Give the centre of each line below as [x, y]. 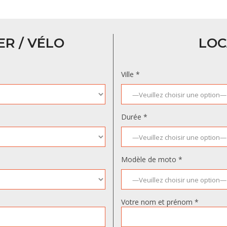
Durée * [134, 117]
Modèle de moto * [152, 159]
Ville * [130, 74]
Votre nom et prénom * [160, 202]
